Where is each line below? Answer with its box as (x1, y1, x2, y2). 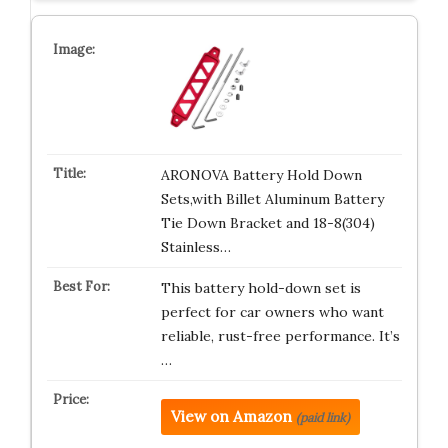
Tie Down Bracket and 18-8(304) (160, 214, 375, 233)
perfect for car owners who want (160, 303, 384, 322)
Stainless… (160, 238, 231, 257)
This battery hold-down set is (160, 279, 361, 298)
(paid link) (295, 410, 350, 426)
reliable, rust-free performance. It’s (160, 327, 400, 346)
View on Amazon (170, 407, 292, 427)
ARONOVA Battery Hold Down (160, 166, 362, 185)
